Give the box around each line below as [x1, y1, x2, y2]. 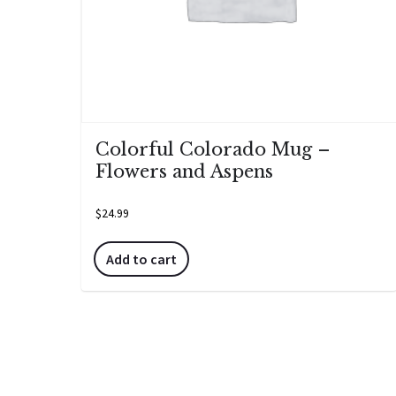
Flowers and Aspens [95, 160, 273, 182]
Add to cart [106, 249, 177, 268]
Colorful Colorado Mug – [95, 138, 331, 160]
